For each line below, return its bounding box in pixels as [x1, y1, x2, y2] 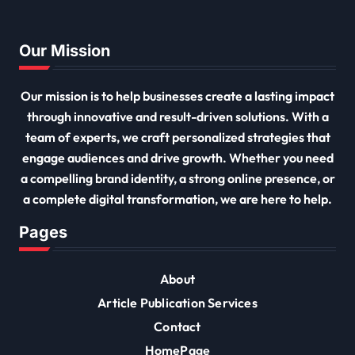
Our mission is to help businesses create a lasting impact [21, 87, 334, 104]
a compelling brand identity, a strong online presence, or [20, 170, 335, 186]
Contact [154, 318, 201, 334]
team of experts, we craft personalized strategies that [25, 128, 330, 145]
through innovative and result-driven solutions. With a [26, 108, 329, 124]
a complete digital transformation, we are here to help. [23, 190, 332, 207]
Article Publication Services [97, 294, 258, 311]
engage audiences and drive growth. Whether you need [21, 149, 334, 166]
